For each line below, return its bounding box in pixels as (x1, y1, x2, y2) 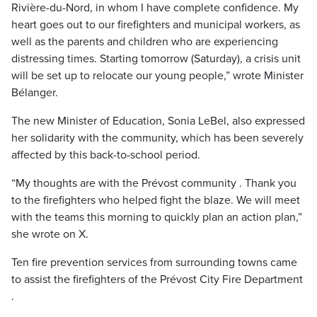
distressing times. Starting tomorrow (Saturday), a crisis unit (11, 52, 301, 66)
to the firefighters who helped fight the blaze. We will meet (11, 193, 300, 207)
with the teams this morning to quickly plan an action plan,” (11, 210, 302, 224)
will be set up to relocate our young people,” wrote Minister (11, 69, 304, 83)
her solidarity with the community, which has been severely (11, 131, 304, 145)
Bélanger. (11, 86, 58, 100)
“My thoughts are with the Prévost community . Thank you (11, 176, 296, 190)
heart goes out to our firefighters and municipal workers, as (11, 18, 300, 32)
